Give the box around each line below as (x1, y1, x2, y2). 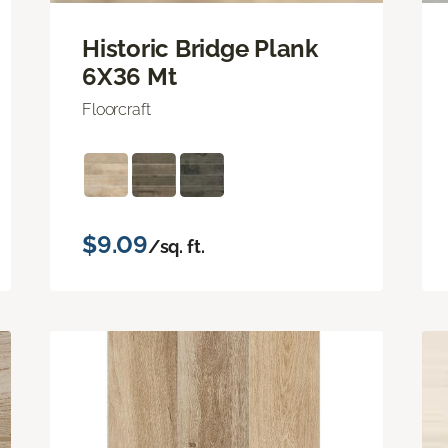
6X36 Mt (82, 61, 177, 91)
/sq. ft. (147, 235, 205, 257)
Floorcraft (82, 99, 151, 119)
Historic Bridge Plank (82, 33, 318, 63)
